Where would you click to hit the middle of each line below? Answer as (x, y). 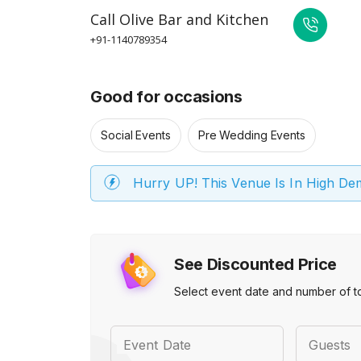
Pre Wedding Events (251, 135)
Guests (330, 345)
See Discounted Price (255, 264)
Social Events (136, 135)
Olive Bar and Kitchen (194, 19)
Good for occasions (166, 97)
